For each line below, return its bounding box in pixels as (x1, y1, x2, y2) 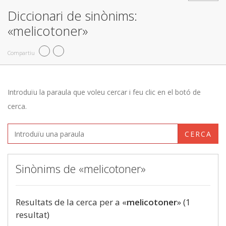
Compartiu (8, 48, 35, 56)
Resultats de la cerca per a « (16, 196, 127, 208)
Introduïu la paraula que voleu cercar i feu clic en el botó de (8, 87, 201, 97)
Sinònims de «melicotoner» (16, 161, 146, 176)
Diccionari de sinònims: (8, 7, 137, 24)
